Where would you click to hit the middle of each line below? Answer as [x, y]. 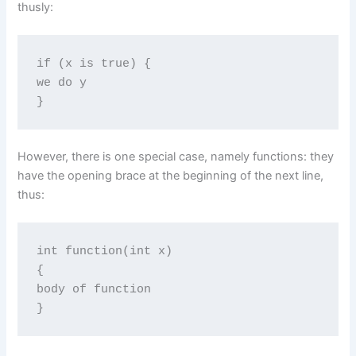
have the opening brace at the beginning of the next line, [171, 175]
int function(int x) [104, 251]
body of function [93, 289]
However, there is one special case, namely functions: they [176, 156]
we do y [61, 82]
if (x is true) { [93, 63]
